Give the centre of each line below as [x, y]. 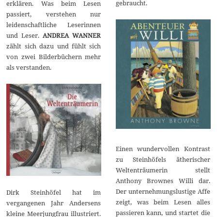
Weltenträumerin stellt [163, 170]
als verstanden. [29, 67]
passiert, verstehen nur [54, 14]
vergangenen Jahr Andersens [54, 203]
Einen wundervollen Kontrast [163, 148]
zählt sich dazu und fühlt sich [54, 46]
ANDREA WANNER [72, 35]
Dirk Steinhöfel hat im [54, 193]
